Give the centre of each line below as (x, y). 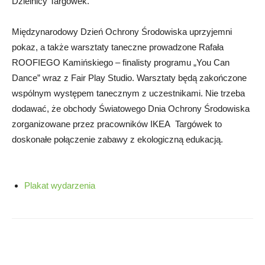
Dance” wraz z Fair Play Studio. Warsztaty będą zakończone (129, 78)
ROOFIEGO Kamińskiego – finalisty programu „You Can (121, 63)
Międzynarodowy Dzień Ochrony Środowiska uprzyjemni (122, 32)
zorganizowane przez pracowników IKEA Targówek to (117, 124)
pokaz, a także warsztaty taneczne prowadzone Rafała (118, 47)
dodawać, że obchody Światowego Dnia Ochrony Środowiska (131, 109)
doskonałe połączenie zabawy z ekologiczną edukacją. (119, 140)
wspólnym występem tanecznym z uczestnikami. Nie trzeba (128, 93)
